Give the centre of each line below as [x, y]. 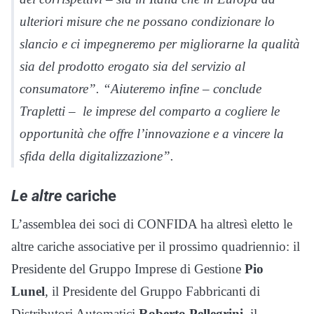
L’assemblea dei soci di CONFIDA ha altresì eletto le [152, 224]
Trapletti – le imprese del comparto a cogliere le [150, 111]
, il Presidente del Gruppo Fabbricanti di [152, 291]
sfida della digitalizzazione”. [97, 156]
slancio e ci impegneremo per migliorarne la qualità [160, 43]
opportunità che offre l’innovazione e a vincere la [152, 133]
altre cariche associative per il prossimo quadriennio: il [156, 246]
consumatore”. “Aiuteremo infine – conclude [141, 88]
